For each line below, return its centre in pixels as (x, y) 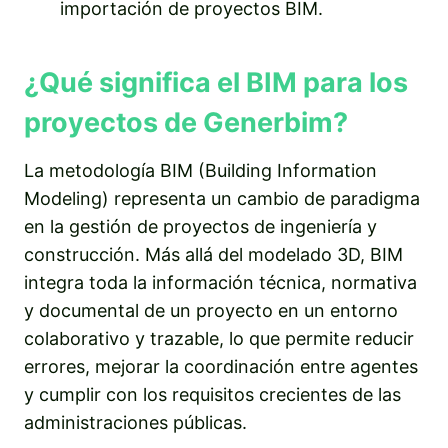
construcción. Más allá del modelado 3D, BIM (213, 254)
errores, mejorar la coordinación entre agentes (221, 366)
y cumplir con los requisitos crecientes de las (212, 394)
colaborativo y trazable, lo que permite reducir (219, 338)
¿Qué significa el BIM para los (216, 83)
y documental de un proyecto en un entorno (211, 310)
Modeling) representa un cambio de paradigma (222, 198)
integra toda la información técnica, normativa (220, 282)
